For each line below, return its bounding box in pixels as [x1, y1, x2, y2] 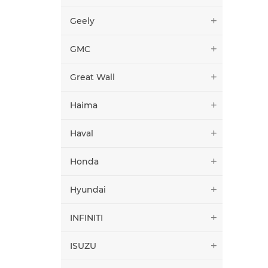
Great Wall [70, 71, 115, 83]
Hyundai [70, 184, 106, 195]
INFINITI [70, 212, 103, 223]
